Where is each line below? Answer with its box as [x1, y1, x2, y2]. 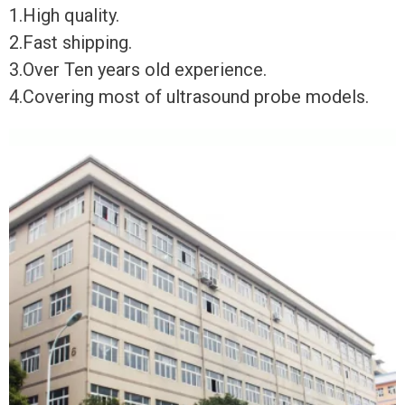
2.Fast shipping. [9, 31, 132, 53]
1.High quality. [9, 4, 119, 26]
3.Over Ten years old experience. [9, 58, 267, 80]
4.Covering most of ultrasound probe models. [9, 85, 369, 108]
